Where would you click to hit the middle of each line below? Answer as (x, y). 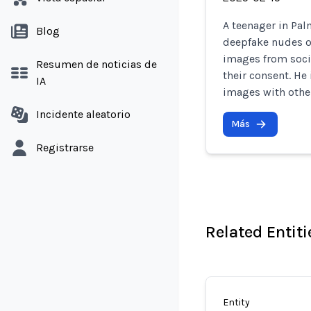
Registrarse (65, 148)
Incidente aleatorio (83, 114)
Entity (236, 302)
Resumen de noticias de (96, 64)
